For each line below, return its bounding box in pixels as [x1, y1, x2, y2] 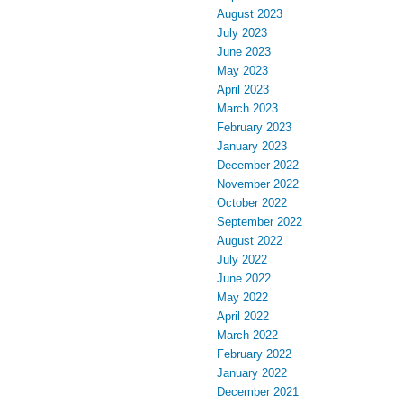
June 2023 [217, 44, 271, 58]
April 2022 [217, 309, 269, 323]
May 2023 [217, 63, 268, 77]
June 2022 [217, 271, 271, 285]
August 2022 [217, 233, 282, 247]
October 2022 [217, 195, 287, 210]
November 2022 [217, 176, 299, 191]
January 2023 [217, 139, 287, 153]
